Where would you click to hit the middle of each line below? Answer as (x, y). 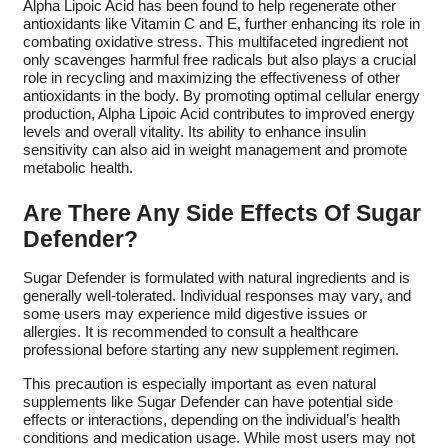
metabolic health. (77, 168)
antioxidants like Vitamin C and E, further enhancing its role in (221, 24)
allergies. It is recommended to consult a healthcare (190, 332)
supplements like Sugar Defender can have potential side (207, 402)
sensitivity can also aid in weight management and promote (214, 150)
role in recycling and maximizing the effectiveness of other (211, 78)
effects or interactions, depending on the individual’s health (211, 420)
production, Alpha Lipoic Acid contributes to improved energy (218, 114)
